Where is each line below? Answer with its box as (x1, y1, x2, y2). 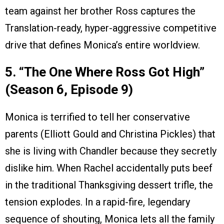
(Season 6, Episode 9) (5, 82, 133, 97)
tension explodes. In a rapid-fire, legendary (5, 196, 190, 208)
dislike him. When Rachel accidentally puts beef (5, 162, 212, 174)
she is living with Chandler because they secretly (5, 145, 216, 157)
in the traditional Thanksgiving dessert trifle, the (5, 179, 213, 191)
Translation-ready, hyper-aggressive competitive (5, 22, 216, 34)
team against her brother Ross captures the (5, 5, 195, 17)
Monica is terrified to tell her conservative (5, 111, 190, 123)
